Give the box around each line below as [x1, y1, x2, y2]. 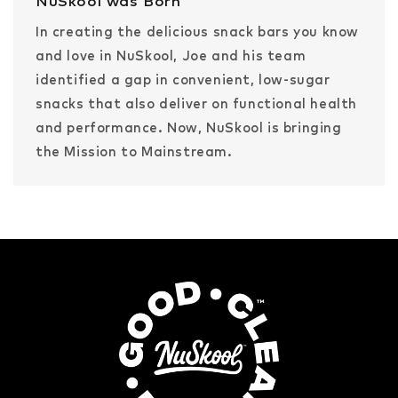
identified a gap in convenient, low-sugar [36, 70, 330, 88]
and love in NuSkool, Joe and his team [36, 46, 306, 64]
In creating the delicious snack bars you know [36, 22, 360, 40]
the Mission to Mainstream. [36, 142, 233, 160]
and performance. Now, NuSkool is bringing [36, 118, 342, 136]
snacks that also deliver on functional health [36, 94, 358, 112]
